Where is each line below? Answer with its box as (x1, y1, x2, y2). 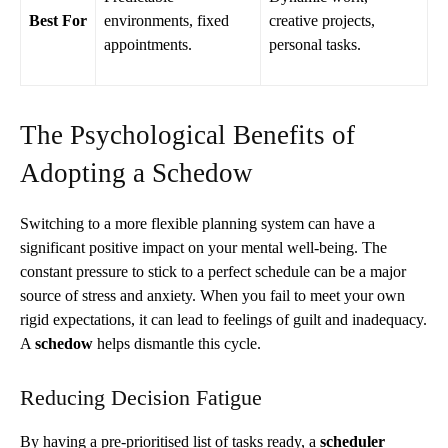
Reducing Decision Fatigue (20, 384, 262, 410)
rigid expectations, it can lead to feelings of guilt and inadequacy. (20, 310, 427, 328)
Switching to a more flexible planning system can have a (20, 214, 375, 232)
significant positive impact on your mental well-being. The (20, 238, 387, 256)
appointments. (104, 35, 192, 53)
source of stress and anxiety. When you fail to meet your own (20, 286, 405, 304)
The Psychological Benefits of (20, 119, 355, 150)
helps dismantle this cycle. (93, 334, 261, 352)
